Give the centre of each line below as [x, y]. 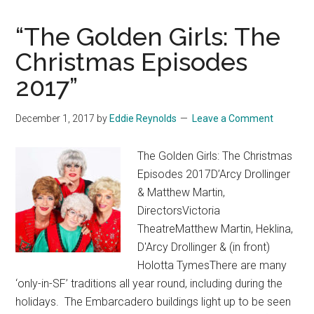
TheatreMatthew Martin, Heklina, [216, 229]
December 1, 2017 [55, 119]
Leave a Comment [233, 119]
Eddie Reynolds [143, 119]
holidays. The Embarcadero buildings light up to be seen [153, 302]
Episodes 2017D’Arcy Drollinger [214, 175]
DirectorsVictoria [179, 211]
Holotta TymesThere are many [212, 266]
